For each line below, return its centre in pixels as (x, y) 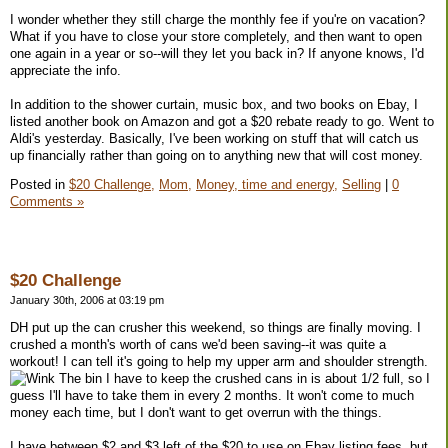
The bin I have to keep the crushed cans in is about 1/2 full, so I (242, 378)
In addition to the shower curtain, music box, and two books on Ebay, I (214, 104)
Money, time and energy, (267, 185)
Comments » (47, 202)
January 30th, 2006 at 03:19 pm (87, 300)
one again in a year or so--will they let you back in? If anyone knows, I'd (217, 53)
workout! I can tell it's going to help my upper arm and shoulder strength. (219, 361)
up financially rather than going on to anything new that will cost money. (216, 155)
